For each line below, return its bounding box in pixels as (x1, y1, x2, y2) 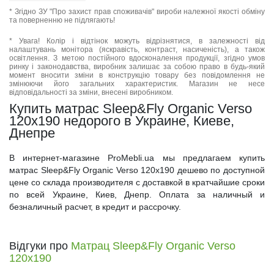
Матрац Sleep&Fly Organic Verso (71, 240, 235, 252)
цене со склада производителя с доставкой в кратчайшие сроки (9, 177, 265, 187)
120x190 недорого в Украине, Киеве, (9, 113, 234, 128)
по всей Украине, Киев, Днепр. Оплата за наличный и (9, 190, 265, 199)
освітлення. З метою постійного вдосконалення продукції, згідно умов (9, 54, 265, 62)
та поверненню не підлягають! (9, 16, 115, 24)
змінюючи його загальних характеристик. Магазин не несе (9, 80, 265, 88)
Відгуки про (9, 240, 71, 252)
